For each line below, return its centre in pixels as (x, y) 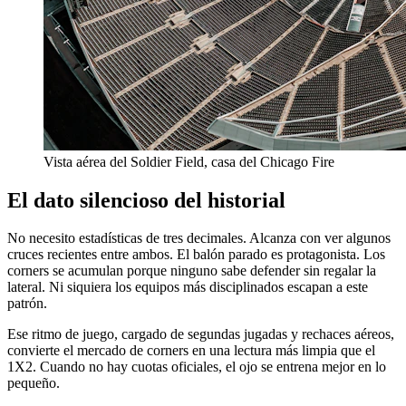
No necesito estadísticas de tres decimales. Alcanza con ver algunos (199, 238)
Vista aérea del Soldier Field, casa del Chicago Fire (189, 161)
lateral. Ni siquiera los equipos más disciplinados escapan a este (188, 287)
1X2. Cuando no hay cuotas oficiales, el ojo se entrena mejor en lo (197, 367)
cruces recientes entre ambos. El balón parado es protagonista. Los (196, 255)
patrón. (27, 304)
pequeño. (34, 383)
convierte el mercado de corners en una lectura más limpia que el (191, 351)
